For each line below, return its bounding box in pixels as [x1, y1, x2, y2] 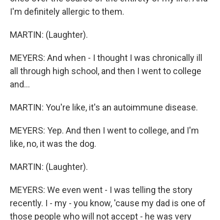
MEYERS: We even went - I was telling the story [10, 185, 192, 195]
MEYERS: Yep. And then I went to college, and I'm [10, 125, 199, 136]
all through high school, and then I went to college [10, 66, 201, 76]
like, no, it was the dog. [10, 138, 96, 149]
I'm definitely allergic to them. [10, 6, 124, 17]
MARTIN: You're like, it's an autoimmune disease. [10, 102, 198, 112]
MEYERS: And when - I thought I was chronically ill [10, 53, 202, 63]
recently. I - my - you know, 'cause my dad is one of [10, 198, 206, 208]
